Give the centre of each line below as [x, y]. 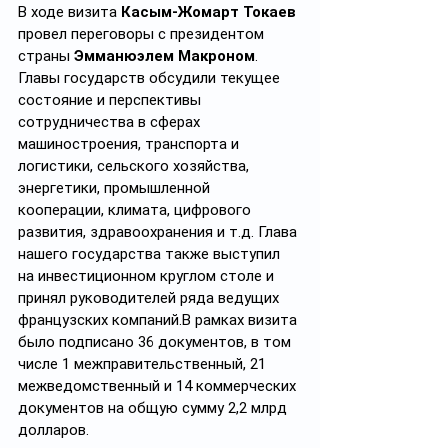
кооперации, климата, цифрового [136, 210]
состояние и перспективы [111, 100]
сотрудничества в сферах [111, 122]
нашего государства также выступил [151, 254]
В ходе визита [69, 12]
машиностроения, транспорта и [130, 144]
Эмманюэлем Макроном [164, 56]
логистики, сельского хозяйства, [135, 166]
